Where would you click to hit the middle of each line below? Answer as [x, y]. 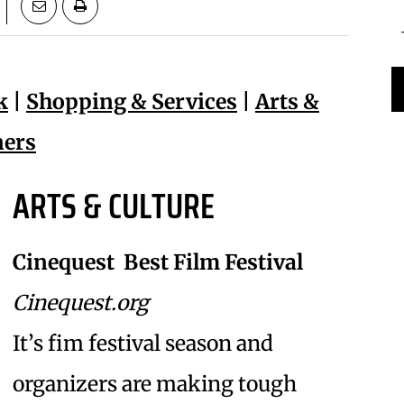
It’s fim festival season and [143, 344]
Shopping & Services [132, 102]
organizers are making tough [155, 384]
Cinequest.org [81, 303]
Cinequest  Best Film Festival [158, 262]
